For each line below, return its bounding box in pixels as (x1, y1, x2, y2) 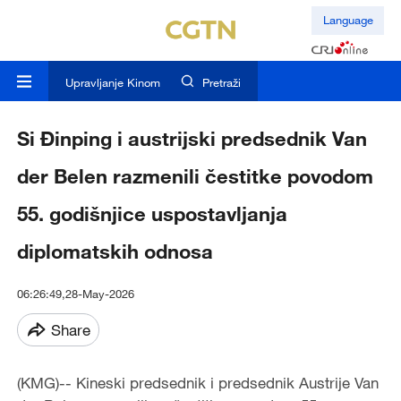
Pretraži (202, 75, 242, 90)
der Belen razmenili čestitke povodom (16, 164, 373, 189)
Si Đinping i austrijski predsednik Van (16, 126, 367, 151)
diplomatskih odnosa (16, 239, 213, 264)
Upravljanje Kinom (64, 75, 160, 90)
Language (322, 13, 373, 28)
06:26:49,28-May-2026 (16, 286, 134, 302)
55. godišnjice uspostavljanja (16, 201, 287, 226)
